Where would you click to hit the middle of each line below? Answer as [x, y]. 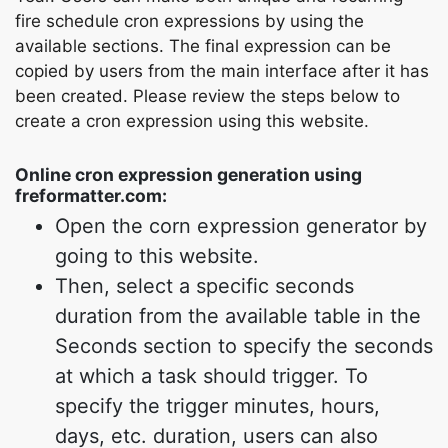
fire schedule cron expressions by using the [189, 21]
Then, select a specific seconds [204, 286]
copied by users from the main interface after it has [222, 71]
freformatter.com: [91, 195]
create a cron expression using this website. [192, 121]
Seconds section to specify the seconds [244, 346]
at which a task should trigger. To [211, 376]
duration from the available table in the [238, 316]
